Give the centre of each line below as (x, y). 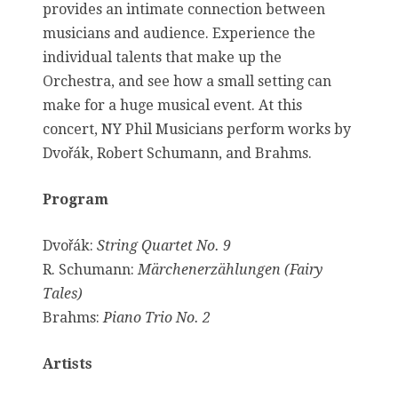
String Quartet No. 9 (164, 245)
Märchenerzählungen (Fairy (230, 269)
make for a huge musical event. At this (172, 105)
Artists (68, 363)
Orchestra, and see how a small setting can (187, 81)
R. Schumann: (90, 269)
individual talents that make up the (162, 57)
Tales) (63, 293)
